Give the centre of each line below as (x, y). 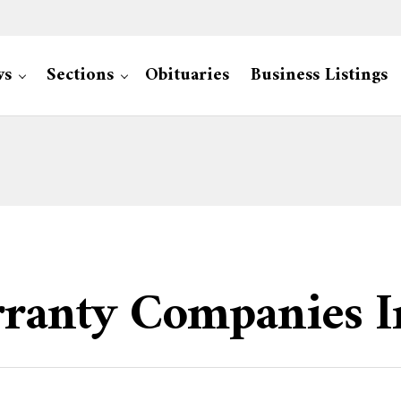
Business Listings (319, 76)
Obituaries (187, 76)
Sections (80, 76)
